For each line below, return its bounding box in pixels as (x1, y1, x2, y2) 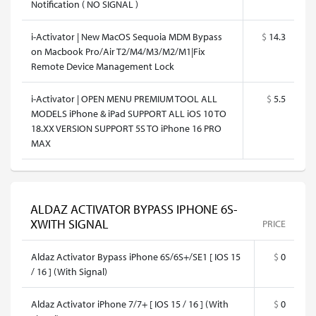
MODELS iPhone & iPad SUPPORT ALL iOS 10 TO (31, 107, 226, 120)
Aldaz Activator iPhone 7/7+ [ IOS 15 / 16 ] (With (31, 297, 229, 310)
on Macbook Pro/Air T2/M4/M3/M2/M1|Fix (31, 44, 205, 58)
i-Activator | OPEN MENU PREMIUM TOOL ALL (31, 92, 217, 105)
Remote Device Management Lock (31, 59, 174, 73)
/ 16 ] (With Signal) (31, 265, 107, 278)
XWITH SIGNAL (30, 216, 109, 232)
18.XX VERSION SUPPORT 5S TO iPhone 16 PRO (31, 121, 221, 135)
